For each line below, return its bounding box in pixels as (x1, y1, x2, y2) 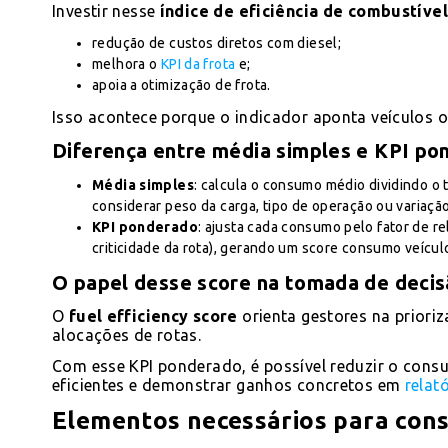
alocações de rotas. (52, 325, 206, 344)
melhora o (92, 55, 161, 72)
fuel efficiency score (64, 306, 243, 325)
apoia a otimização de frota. (92, 76, 271, 93)
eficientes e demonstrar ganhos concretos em (52, 375, 405, 394)
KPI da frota (160, 55, 236, 72)
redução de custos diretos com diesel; (92, 34, 342, 51)
